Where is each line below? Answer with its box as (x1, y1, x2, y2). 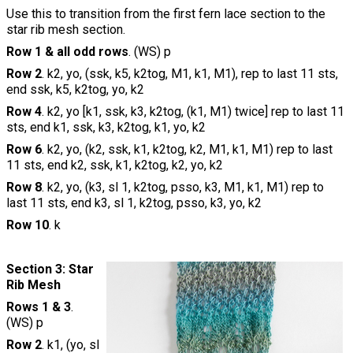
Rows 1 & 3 (6, 299, 71, 315)
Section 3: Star (6, 262, 94, 277)
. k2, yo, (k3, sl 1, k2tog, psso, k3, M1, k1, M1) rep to (42, 180, 324, 195)
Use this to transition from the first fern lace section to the (6, 6, 325, 22)
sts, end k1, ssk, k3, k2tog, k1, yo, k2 (6, 120, 206, 136)
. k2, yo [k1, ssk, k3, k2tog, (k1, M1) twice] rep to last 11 (42, 104, 344, 120)
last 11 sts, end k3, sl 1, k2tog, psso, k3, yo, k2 (6, 195, 262, 211)
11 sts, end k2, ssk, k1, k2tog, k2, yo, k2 (6, 158, 223, 173)
